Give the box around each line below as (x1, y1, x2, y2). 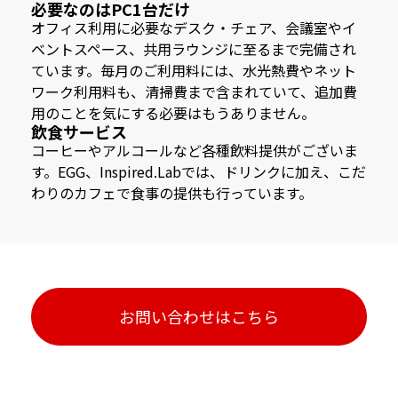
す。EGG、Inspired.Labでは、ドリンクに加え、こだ (31, 160, 366, 182)
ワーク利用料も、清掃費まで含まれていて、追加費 (31, 80, 357, 102)
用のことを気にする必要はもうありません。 (31, 101, 315, 123)
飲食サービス (31, 119, 127, 143)
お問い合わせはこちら (119, 304, 279, 328)
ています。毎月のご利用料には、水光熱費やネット (31, 59, 356, 81)
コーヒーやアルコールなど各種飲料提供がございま (31, 139, 358, 161)
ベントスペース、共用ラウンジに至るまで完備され (31, 37, 356, 60)
